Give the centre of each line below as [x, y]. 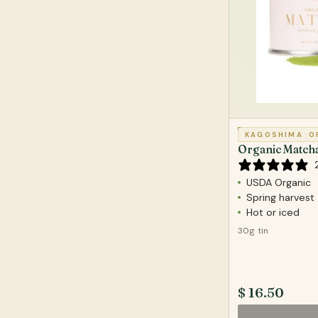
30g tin [253, 230]
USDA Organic [279, 182]
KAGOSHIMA [274, 134]
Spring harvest [280, 197]
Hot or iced [273, 212]
